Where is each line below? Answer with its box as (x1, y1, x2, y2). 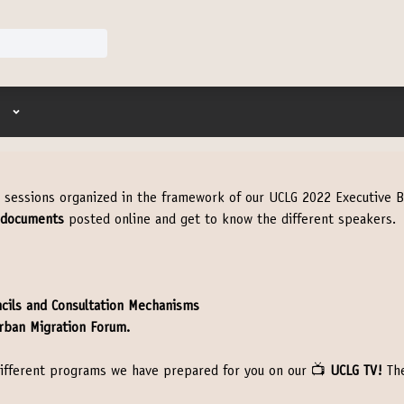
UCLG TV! (330, 364, 382, 379)
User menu (6, 102, 78, 119)
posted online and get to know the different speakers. (64, 213, 396, 227)
